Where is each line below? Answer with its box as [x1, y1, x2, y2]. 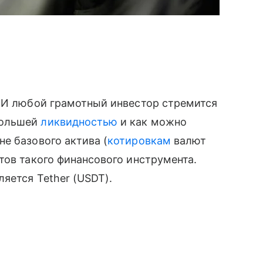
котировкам [107, 134, 171, 147]
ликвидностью [41, 116, 118, 128]
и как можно [117, 116, 187, 128]
